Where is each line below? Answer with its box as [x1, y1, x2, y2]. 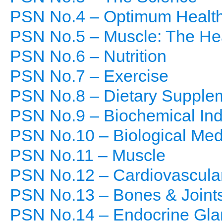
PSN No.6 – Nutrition [10, 47, 166, 65]
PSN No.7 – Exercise [10, 67, 168, 85]
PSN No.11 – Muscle [10, 146, 166, 165]
